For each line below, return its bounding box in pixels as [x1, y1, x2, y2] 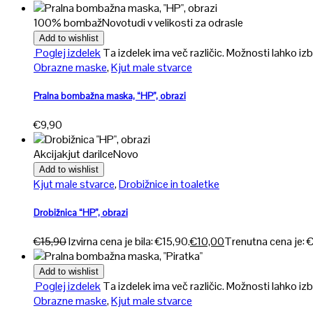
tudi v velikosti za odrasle [127, 15, 243, 30]
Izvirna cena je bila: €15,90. [68, 234, 190, 249]
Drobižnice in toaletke [119, 176, 219, 191]
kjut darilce [62, 146, 113, 161]
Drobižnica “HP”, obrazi [34, 207, 128, 219]
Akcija [34, 146, 62, 161]
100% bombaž [34, 15, 102, 30]
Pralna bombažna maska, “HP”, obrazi [34, 89, 186, 102]
